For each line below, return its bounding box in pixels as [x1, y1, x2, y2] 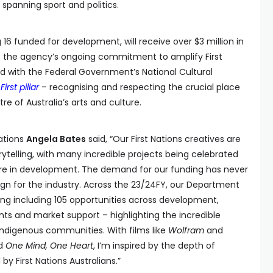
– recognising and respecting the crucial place [39, 81, 240, 93]
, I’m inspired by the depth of [93, 239, 215, 252]
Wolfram [168, 224, 204, 236]
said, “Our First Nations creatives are [86, 133, 241, 145]
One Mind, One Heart [5, 239, 93, 252]
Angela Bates [26, 133, 86, 145]
